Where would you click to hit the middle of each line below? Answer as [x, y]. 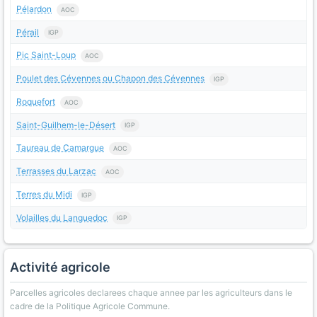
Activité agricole [60, 267]
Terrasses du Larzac [56, 171]
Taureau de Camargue [60, 148]
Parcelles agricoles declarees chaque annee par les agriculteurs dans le [151, 293]
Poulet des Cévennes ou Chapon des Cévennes [110, 79]
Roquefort [36, 101]
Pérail [28, 32]
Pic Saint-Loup [46, 55]
